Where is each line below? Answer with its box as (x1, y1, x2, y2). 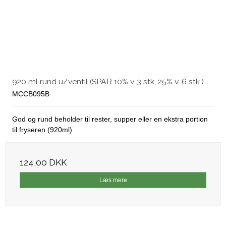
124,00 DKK (20, 157, 67, 168)
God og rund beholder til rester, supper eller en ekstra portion (12, 115, 208, 124)
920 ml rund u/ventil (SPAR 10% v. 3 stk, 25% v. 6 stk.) (12, 77, 204, 87)
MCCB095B (12, 90, 49, 98)
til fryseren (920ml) (12, 126, 72, 134)
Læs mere (99, 177, 127, 184)
